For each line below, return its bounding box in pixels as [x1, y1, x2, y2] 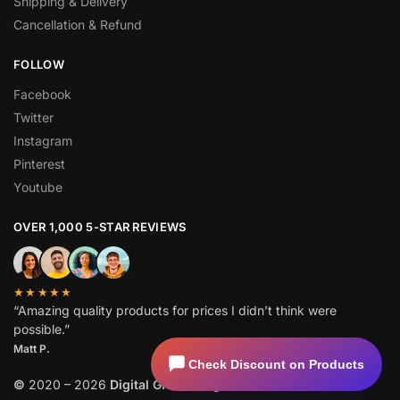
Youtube [13, 179, 62, 195]
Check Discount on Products [188, 357, 364, 371]
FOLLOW [13, 57, 64, 72]
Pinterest [13, 155, 65, 171]
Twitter [13, 109, 54, 125]
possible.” [13, 321, 70, 337]
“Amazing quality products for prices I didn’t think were [13, 303, 337, 319]
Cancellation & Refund [13, 17, 142, 33]
